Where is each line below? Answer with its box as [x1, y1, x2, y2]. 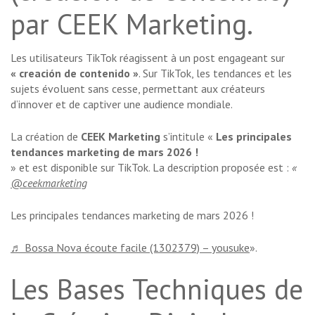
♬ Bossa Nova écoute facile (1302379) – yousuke [11, 240, 250, 255]
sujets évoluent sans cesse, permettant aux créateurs [11, 82, 265, 96]
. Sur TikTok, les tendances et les [139, 66, 292, 81]
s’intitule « [160, 129, 216, 144]
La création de [11, 129, 81, 144]
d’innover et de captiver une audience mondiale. [11, 97, 233, 112]
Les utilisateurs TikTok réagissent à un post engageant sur [11, 51, 285, 65]
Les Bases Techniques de [11, 271, 303, 308]
